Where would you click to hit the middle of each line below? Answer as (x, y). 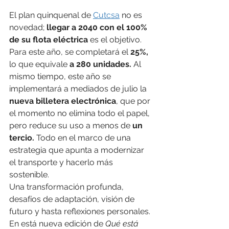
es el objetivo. (116, 40)
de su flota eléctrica (49, 40)
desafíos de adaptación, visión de (73, 199)
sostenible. (29, 175)
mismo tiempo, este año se (61, 77)
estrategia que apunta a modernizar (78, 150)
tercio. (22, 138)
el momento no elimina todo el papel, (81, 113)
